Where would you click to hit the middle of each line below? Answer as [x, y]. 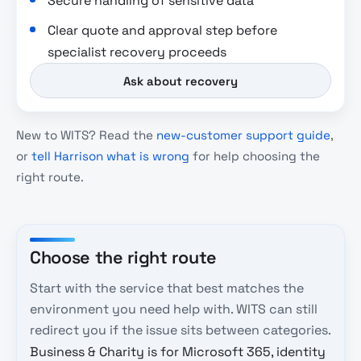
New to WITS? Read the [86, 135]
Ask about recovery [180, 81]
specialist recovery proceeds [137, 52]
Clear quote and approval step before [163, 30]
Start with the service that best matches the [167, 288]
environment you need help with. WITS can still [174, 309]
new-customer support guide [243, 135]
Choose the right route [123, 257]
